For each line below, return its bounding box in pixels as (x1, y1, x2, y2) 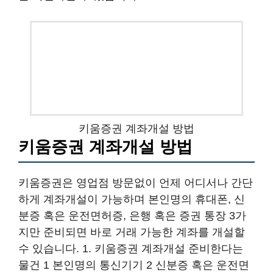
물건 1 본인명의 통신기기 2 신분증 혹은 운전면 (18, 259, 249, 271)
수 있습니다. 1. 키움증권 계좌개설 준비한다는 (18, 243, 243, 255)
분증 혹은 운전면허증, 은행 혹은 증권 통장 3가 (18, 210, 246, 222)
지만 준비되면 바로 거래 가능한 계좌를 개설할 (18, 226, 245, 238)
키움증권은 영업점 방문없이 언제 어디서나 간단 (18, 177, 253, 189)
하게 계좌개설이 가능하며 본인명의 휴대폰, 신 (18, 193, 245, 205)
